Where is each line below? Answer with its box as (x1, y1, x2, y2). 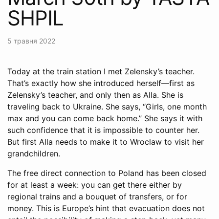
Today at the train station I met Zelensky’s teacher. (7, 66, 195, 76)
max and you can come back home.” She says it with (7, 113, 202, 123)
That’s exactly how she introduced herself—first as (7, 78, 195, 88)
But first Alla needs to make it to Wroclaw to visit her (7, 136, 204, 147)
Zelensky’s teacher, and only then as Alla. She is (7, 89, 183, 100)
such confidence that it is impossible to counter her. (7, 125, 199, 135)
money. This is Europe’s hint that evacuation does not (7, 203, 205, 213)
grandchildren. (7, 148, 60, 158)
